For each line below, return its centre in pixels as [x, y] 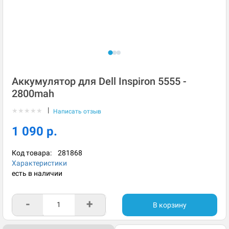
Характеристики [39, 163]
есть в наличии [37, 173]
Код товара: [35, 153]
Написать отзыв [77, 111]
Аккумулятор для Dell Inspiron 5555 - [99, 81]
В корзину [170, 205]
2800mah [33, 94]
